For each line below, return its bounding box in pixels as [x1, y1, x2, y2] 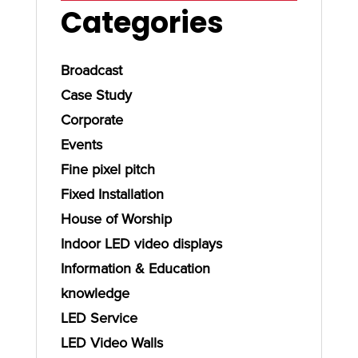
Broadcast [60, 60, 122, 81]
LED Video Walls [60, 332, 163, 353]
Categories [60, 2, 224, 43]
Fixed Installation [60, 184, 164, 205]
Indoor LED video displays [60, 233, 222, 254]
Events [60, 134, 102, 155]
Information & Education [60, 258, 210, 279]
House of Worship [60, 209, 172, 229]
